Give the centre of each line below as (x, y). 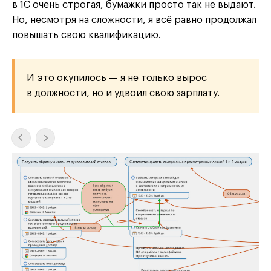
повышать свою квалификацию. (87, 35)
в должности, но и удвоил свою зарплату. (123, 93)
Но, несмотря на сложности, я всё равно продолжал (134, 20)
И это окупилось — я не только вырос (117, 78)
